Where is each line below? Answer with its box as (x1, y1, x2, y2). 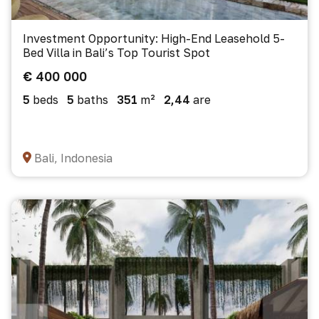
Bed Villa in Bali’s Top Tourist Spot (23, 46, 210, 60)
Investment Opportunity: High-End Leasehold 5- (23, 31, 285, 46)
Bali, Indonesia (34, 151, 113, 165)
